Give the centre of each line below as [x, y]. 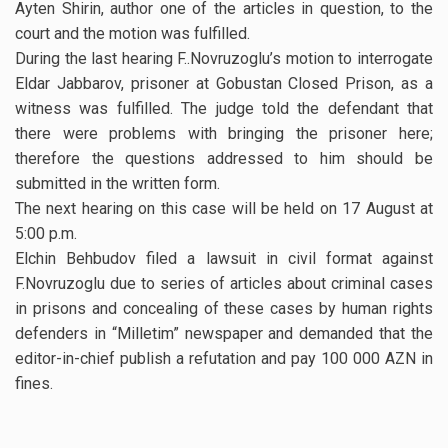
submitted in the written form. [121, 184]
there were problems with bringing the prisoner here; [224, 134]
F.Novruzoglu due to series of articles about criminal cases [224, 284]
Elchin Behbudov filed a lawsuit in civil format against [224, 259]
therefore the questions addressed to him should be [224, 159]
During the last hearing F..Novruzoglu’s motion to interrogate [224, 59]
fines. [34, 384]
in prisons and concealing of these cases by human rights [224, 309]
